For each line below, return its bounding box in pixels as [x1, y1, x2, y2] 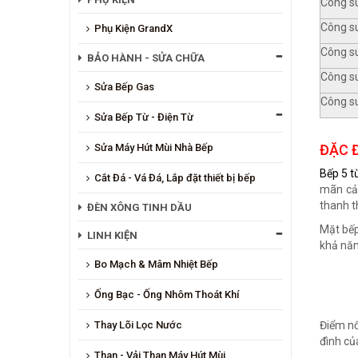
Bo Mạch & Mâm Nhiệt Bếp [94, 257, 218, 270]
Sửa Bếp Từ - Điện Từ [94, 110, 193, 123]
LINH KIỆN [87, 229, 137, 241]
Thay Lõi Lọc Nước [94, 318, 182, 331]
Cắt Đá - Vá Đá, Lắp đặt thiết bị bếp [94, 171, 256, 184]
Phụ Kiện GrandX [94, 22, 173, 34]
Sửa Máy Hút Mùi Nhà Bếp [94, 141, 213, 153]
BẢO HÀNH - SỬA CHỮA [87, 51, 205, 64]
